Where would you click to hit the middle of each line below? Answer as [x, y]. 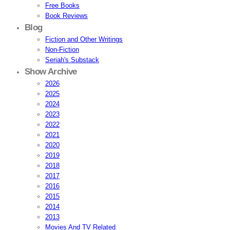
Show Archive [51, 72]
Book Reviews [66, 16]
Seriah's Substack [72, 60]
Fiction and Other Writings [84, 39]
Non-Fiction [62, 50]
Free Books [62, 5]
